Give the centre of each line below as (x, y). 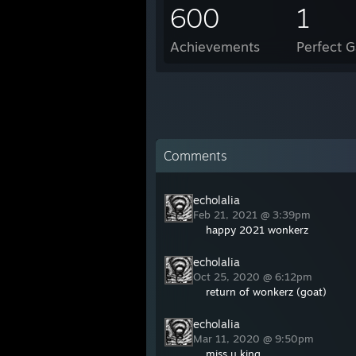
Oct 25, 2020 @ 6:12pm (254, 277)
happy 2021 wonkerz (257, 230)
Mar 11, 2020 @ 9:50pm (255, 339)
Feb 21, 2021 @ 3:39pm (253, 215)
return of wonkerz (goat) (266, 292)
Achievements (215, 46)
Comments (195, 156)
